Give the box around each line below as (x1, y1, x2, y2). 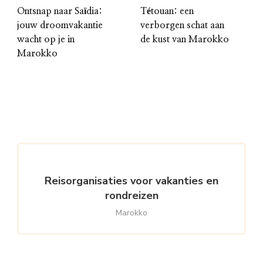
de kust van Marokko (140, 34, 229, 44)
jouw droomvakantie (17, 20, 103, 30)
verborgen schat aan (140, 20, 224, 30)
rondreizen (104, 188, 159, 203)
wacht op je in (17, 34, 75, 44)
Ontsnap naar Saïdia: (17, 6, 102, 16)
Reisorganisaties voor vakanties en (45, 173, 218, 188)
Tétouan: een (140, 6, 194, 16)
